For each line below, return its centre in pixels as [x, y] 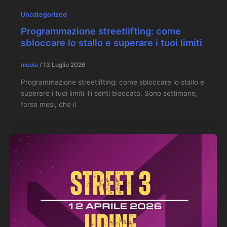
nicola [30, 65]
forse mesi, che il [48, 104]
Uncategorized [44, 15]
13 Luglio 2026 [64, 65]
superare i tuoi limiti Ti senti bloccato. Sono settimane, [109, 93]
